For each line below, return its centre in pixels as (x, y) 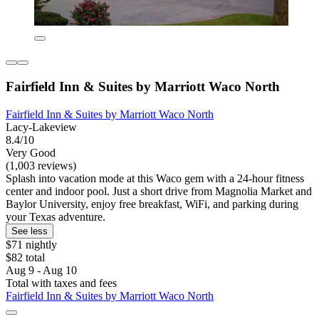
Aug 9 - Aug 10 (41, 270)
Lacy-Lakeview (41, 127)
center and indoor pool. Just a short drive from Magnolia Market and (159, 191)
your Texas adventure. (56, 216)
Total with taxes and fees (61, 283)
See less (30, 231)
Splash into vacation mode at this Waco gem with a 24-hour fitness (155, 178)
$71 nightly (31, 244)
